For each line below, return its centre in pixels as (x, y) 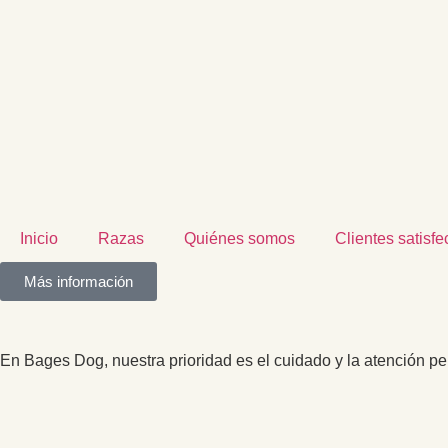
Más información (78, 281)
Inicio (39, 238)
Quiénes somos (239, 238)
